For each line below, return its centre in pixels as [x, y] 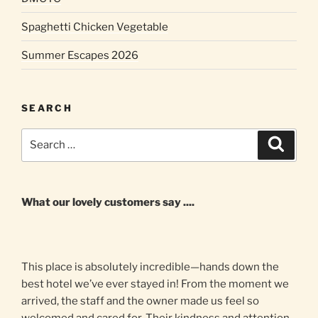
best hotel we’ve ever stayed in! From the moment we [155, 284]
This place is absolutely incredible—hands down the [150, 267]
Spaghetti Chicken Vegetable [95, 27]
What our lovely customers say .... [108, 202]
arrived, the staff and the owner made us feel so [140, 301]
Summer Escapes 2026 [80, 55]
